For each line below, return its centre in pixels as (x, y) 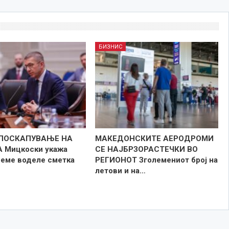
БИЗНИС (110, 47)
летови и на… (120, 170)
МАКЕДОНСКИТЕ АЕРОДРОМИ (154, 138)
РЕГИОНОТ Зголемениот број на (156, 160)
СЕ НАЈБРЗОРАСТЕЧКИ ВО (146, 149)
